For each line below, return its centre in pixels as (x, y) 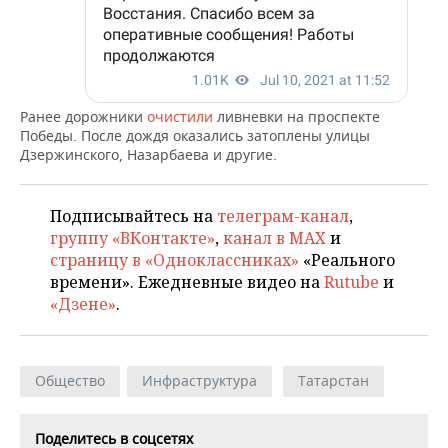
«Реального (347, 260)
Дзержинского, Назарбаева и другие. (148, 155)
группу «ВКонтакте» (132, 238)
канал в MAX (274, 238)
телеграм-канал (283, 216)
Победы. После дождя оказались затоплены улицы (195, 136)
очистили (180, 117)
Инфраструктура (199, 381)
